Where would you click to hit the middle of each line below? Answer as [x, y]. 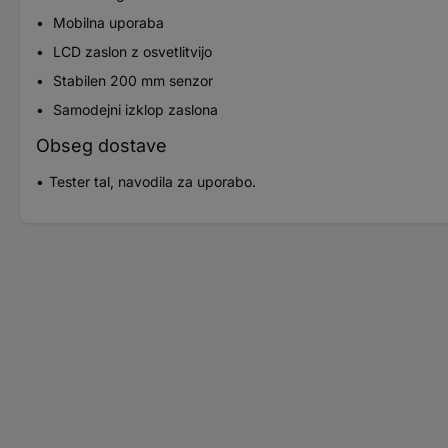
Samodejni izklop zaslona [133, 109]
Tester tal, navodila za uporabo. [152, 181]
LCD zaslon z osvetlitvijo [130, 51]
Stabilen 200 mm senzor [131, 80]
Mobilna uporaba [106, 22]
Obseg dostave [101, 145]
